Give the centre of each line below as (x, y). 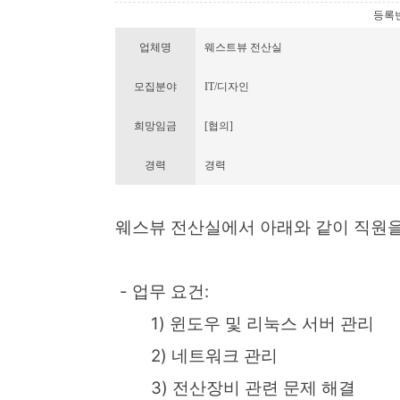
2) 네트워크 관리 (196, 356)
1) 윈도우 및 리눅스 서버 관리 (245, 324)
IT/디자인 (227, 87)
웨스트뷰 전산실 (243, 47)
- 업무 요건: (162, 292)
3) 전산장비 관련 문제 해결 (235, 388)
